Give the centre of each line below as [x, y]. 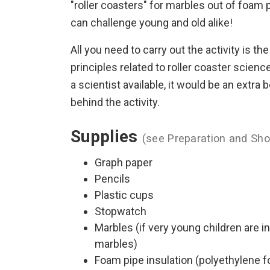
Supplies [106, 137]
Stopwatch [121, 211]
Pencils [112, 179]
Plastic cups [124, 195]
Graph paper [124, 162]
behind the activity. [115, 102]
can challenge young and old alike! [152, 23]
